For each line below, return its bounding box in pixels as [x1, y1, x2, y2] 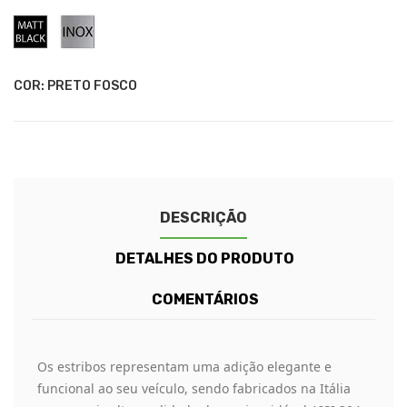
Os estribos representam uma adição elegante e [37, 358, 332, 376]
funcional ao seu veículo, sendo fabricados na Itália [37, 380, 351, 398]
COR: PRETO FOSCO [14, 78, 137, 94]
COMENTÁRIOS [151, 291, 259, 309]
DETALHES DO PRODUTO [115, 250, 295, 268]
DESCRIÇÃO [160, 209, 247, 227]
